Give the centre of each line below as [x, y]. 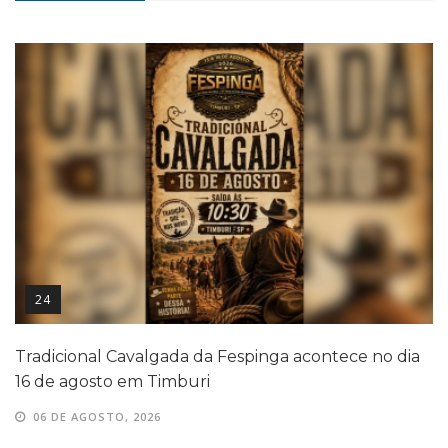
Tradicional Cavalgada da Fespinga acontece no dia [217, 356]
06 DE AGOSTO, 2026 [97, 416]
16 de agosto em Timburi [112, 381]
